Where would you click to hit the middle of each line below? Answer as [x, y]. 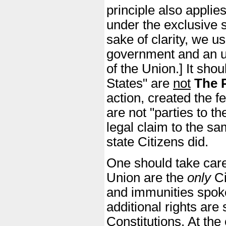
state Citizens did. [157, 142]
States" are [140, 83]
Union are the [147, 178]
